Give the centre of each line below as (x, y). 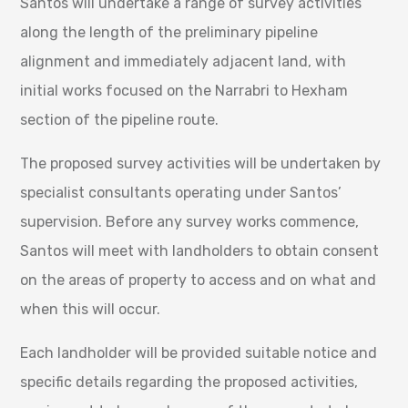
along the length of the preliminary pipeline (169, 32)
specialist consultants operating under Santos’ (181, 192)
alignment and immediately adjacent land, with (184, 61)
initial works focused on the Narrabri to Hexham (184, 90)
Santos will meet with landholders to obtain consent (200, 250)
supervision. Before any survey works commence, (190, 221)
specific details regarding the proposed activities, (189, 382)
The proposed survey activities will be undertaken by (201, 163)
